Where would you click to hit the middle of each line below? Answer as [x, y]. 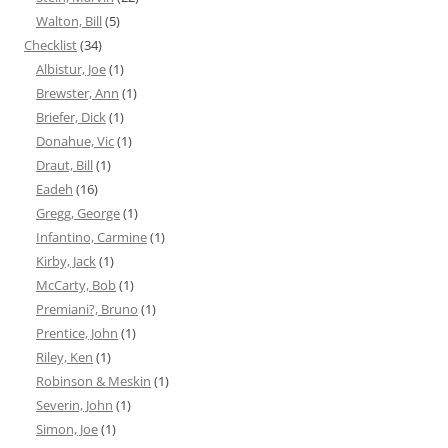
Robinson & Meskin [93, 381]
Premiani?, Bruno [87, 309]
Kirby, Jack [66, 261]
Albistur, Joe [71, 69]
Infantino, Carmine [91, 237]
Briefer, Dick [71, 117]
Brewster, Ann [77, 93]
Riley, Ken [64, 357]
